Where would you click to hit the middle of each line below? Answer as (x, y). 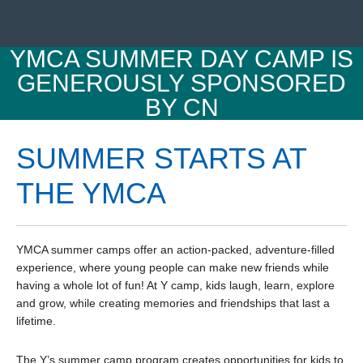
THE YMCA (91, 194)
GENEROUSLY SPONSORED (181, 83)
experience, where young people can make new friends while (173, 268)
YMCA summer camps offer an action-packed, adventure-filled (175, 250)
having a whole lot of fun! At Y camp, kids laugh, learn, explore (175, 286)
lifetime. (36, 321)
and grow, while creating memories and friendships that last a (173, 303)
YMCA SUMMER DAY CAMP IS (181, 59)
